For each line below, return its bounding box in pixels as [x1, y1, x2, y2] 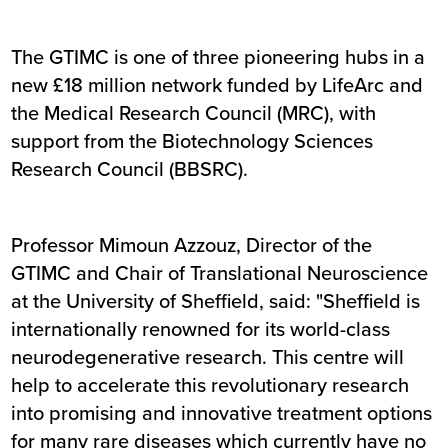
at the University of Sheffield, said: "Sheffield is [11, 286, 421, 316]
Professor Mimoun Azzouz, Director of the [11, 230, 373, 260]
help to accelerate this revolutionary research [11, 370, 410, 400]
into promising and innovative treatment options [11, 398, 433, 428]
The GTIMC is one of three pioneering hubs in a [11, 42, 426, 72]
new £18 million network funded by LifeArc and [11, 70, 424, 100]
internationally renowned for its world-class [11, 314, 391, 344]
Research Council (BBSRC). [11, 154, 249, 184]
